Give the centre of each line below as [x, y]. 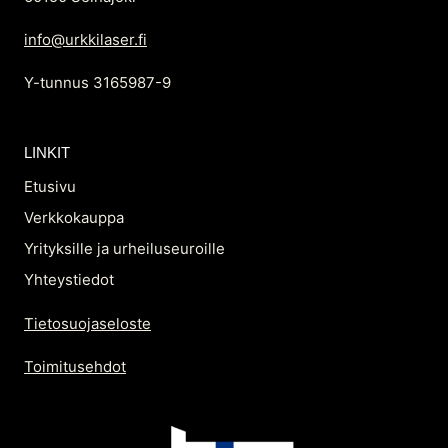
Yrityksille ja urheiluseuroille [124, 248]
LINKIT [47, 152]
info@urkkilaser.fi [85, 39]
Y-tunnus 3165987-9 [97, 82]
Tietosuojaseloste [87, 324]
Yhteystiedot [69, 279]
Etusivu [50, 186]
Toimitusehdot [75, 367]
